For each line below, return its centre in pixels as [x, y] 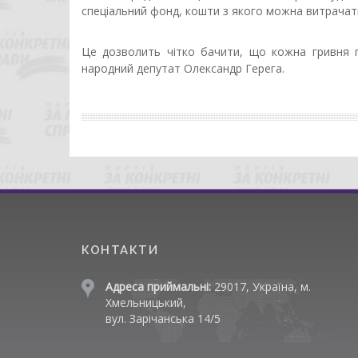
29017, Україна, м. [261, 286]
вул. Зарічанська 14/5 [163, 318]
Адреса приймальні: [158, 286]
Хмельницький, [146, 302]
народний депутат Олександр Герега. [183, 68]
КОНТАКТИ [120, 250]
